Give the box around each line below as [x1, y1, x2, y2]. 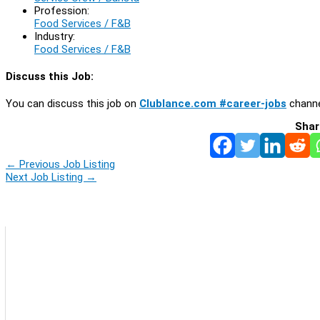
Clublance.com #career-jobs [139, 96, 286, 110]
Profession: [34, 4, 89, 17]
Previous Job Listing [16, 157, 115, 171]
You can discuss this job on [6, 96, 139, 110]
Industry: [34, 29, 75, 43]
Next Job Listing [6, 170, 86, 184]
